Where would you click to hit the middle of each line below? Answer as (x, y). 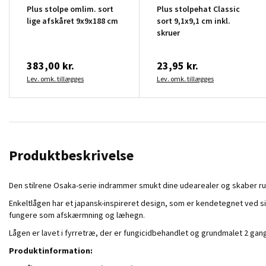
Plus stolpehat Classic (198, 9)
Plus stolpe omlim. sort (70, 9)
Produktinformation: (51, 250)
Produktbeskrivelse (71, 155)
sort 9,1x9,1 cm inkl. (193, 20)
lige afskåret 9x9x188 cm (72, 20)
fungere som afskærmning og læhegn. (77, 215)
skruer (168, 32)
